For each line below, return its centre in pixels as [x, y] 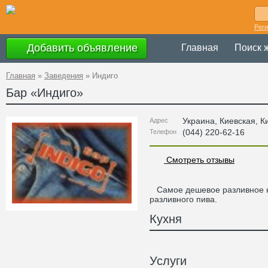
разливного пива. [183, 199]
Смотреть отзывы [199, 159]
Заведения [64, 76]
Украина [199, 121]
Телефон [163, 132]
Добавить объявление [81, 48]
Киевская [237, 121]
